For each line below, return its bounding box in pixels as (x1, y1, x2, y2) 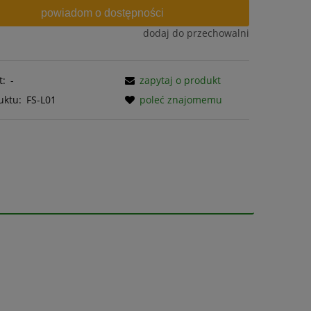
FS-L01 (26, 93, 57, 107)
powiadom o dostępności (40, 6, 164, 19)
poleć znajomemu (140, 93, 223, 107)
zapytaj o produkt (140, 74, 221, 87)
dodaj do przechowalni (142, 26, 249, 40)
